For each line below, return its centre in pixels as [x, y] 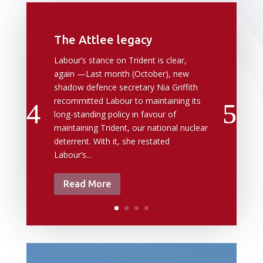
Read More [87, 184]
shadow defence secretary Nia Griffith [126, 87]
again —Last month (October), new [121, 74]
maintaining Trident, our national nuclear [131, 128]
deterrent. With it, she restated [112, 141]
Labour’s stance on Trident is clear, [120, 60]
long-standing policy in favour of [115, 114]
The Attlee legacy [103, 40]
